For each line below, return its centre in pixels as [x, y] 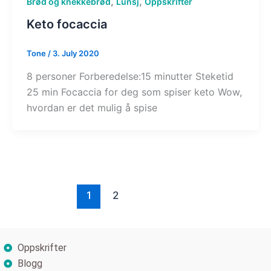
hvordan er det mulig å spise [92, 107]
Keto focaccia [67, 24]
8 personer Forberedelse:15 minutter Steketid [130, 76]
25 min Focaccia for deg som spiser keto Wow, [134, 92]
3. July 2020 [76, 54]
